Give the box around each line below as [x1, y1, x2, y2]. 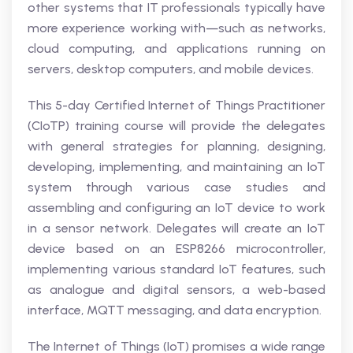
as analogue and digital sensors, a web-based [28, 282, 325, 297]
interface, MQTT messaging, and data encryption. [28, 303, 321, 318]
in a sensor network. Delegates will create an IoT [28, 221, 325, 236]
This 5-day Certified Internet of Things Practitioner [28, 98, 325, 113]
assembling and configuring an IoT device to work [28, 200, 325, 215]
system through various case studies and [28, 180, 325, 195]
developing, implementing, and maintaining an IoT [28, 159, 325, 174]
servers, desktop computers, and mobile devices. [28, 61, 314, 76]
